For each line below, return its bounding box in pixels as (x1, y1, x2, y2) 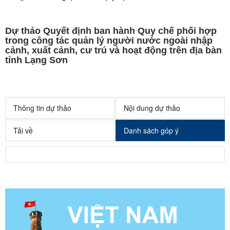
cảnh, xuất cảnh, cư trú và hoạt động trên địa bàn (5, 45, 222, 55)
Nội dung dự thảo (124, 103, 180, 113)
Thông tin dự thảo (13, 103, 71, 113)
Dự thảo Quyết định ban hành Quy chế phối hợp (5, 26, 217, 36)
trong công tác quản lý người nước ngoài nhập (5, 35, 213, 46)
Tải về (13, 125, 33, 136)
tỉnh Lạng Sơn (5, 55, 68, 65)
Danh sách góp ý (124, 125, 179, 136)
